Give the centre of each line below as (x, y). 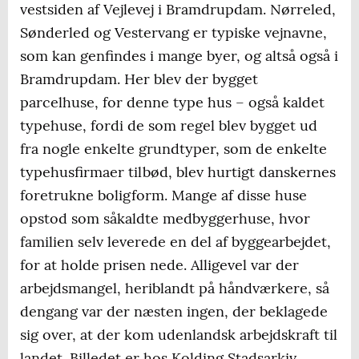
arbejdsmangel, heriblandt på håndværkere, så (175, 288)
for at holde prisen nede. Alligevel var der (159, 265)
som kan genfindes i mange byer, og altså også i (179, 56)
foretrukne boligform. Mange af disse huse (163, 196)
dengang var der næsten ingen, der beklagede (174, 312)
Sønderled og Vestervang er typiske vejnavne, (173, 33)
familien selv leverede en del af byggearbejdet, (175, 242)
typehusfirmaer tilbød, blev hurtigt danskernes (178, 172)
